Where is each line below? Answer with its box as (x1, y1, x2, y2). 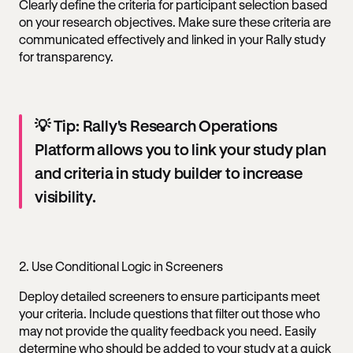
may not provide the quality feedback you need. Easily (19, 323, 316, 338)
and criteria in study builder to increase (35, 164, 303, 182)
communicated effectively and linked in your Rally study (19, 32, 325, 46)
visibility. (35, 188, 96, 206)
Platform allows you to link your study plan (35, 140, 326, 158)
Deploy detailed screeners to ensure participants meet (19, 288, 320, 303)
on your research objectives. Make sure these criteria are (19, 14, 331, 29)
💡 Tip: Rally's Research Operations (35, 117, 278, 135)
